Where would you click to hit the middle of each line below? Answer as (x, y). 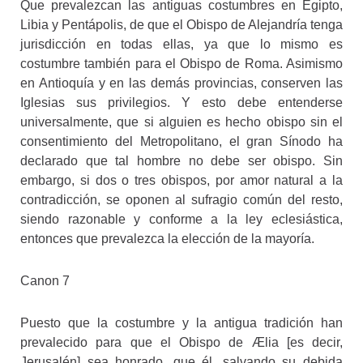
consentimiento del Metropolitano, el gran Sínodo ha (181, 141)
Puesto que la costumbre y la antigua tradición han (181, 322)
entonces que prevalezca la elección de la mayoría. (167, 238)
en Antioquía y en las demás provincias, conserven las (181, 83)
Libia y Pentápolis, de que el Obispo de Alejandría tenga (181, 24)
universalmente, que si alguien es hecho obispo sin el (181, 122)
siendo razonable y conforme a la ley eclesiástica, (181, 219)
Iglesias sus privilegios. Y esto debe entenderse (181, 102)
